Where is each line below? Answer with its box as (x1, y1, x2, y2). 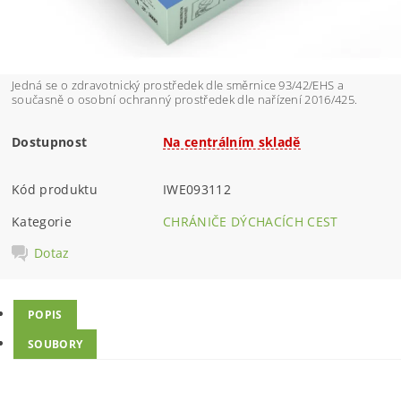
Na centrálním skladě (163, 132, 301, 150)
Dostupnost (12, 132, 88, 150)
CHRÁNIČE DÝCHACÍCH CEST (163, 212, 338, 230)
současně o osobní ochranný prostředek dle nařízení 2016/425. (12, 90, 358, 107)
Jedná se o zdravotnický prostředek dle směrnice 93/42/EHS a (12, 76, 344, 93)
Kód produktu (12, 180, 98, 198)
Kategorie (12, 212, 72, 230)
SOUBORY (28, 337, 83, 352)
